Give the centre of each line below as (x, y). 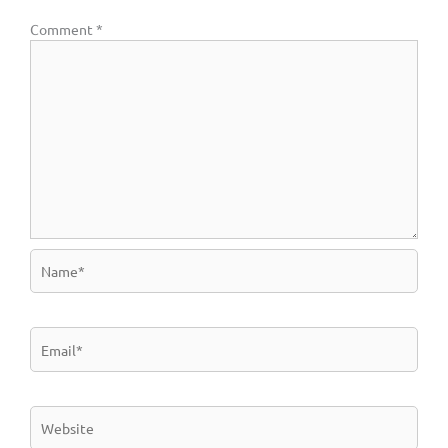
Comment (63, 29)
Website (55, 415)
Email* (50, 337)
